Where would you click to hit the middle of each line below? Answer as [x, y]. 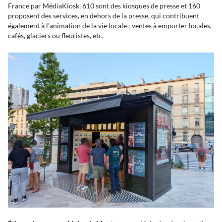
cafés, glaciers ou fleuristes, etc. [57, 35]
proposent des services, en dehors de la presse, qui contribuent [104, 16]
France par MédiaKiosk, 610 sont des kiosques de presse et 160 [104, 6]
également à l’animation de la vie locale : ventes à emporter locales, [110, 26]
